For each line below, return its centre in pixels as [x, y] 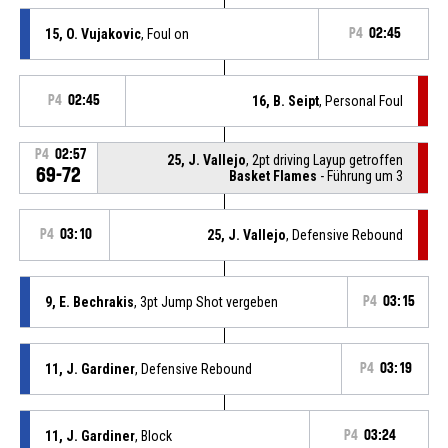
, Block [153, 435]
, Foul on [164, 33]
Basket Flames [273, 175]
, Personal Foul [361, 100]
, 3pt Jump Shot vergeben [205, 301]
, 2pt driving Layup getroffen [325, 159]
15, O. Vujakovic [92, 33]
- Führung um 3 [360, 175]
